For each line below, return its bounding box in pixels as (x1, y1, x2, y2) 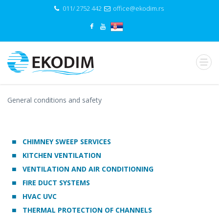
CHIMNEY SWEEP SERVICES (21, 137, 111, 147)
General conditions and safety (7, 95, 102, 105)
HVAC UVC (21, 192, 57, 201)
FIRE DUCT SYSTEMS (21, 178, 90, 188)
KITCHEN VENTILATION (21, 151, 101, 160)
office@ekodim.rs (113, 4, 164, 13)
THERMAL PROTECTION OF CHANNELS (21, 205, 152, 215)
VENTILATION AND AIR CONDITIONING (21, 164, 153, 174)
